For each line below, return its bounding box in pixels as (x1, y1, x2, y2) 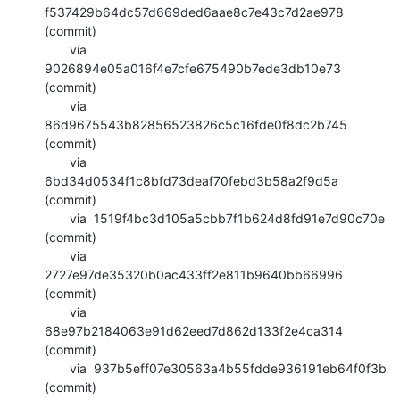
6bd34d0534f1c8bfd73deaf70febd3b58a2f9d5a (45, 172, 338, 188)
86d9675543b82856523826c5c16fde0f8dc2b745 (45, 116, 347, 132)
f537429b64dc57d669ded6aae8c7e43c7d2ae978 (45, 4, 344, 20)
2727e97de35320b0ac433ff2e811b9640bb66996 (45, 266, 343, 282)
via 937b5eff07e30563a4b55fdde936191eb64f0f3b (45, 360, 70, 376)
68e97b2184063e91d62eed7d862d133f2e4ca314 (45, 322, 343, 338)
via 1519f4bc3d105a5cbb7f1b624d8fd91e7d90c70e (45, 210, 70, 226)
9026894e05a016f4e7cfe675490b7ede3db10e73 (45, 60, 341, 76)
